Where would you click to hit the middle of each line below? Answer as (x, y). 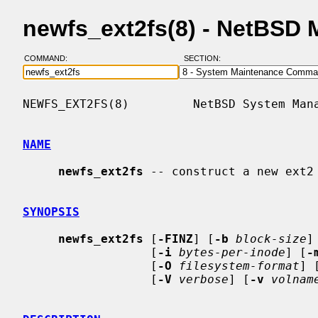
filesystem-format (239, 265)
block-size (271, 238)
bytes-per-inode (232, 252)
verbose (204, 279)
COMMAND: (50, 59)
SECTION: (205, 59)
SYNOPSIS (51, 212)
